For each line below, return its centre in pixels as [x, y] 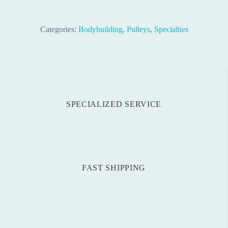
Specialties [171, 29]
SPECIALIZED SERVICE [114, 104]
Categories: [59, 29]
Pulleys [138, 29]
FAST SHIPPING [114, 168]
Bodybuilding [100, 29]
